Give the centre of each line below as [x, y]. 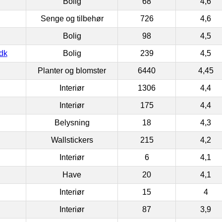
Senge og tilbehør [72, 18]
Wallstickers [72, 140]
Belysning [72, 122]
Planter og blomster [72, 70]
